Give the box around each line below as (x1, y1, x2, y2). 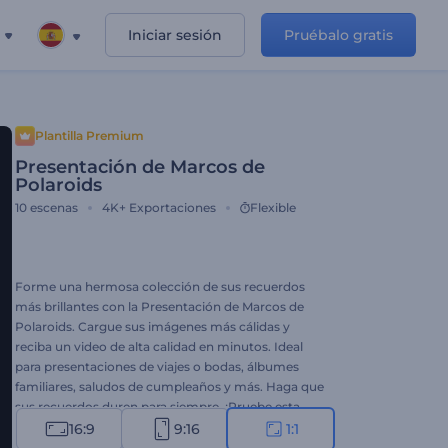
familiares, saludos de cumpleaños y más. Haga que (15, 379, 324, 394)
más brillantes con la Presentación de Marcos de (15, 299, 304, 314)
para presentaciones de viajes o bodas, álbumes (15, 359, 299, 374)
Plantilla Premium (35, 128, 144, 143)
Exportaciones (129, 200, 216, 215)
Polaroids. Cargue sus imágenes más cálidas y (15, 319, 290, 334)
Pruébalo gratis (284, 26, 393, 44)
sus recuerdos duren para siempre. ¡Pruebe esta (15, 399, 300, 414)
